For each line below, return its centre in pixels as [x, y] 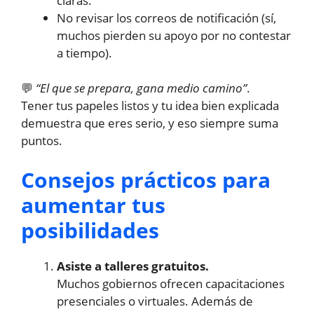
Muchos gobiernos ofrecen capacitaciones [171, 283]
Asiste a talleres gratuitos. [133, 266]
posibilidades [90, 230]
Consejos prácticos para [146, 179]
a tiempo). [84, 53]
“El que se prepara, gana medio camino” [141, 88]
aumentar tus [93, 205]
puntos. [42, 141]
